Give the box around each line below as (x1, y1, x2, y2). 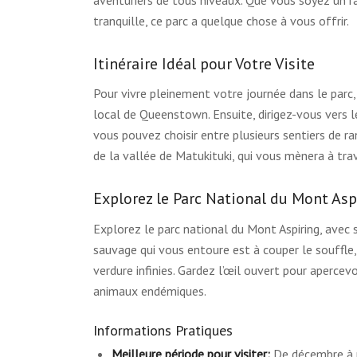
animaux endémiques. (93, 282, 207, 299)
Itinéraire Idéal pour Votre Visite (93, 53, 316, 74)
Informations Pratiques (93, 320, 233, 339)
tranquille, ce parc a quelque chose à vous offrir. (93, 12, 350, 29)
